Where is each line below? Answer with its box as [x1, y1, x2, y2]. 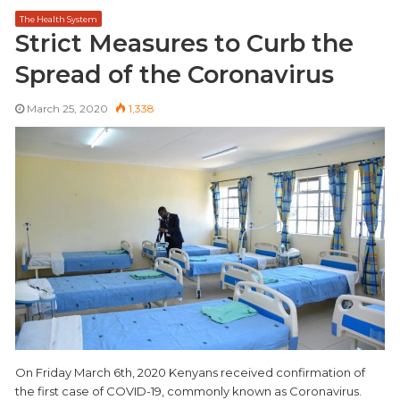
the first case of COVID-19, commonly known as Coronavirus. [15, 383, 362, 398]
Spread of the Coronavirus [15, 60, 334, 90]
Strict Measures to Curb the [15, 29, 354, 59]
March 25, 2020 [27, 102, 108, 116]
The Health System [20, 14, 97, 25]
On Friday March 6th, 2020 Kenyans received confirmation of [15, 364, 365, 379]
